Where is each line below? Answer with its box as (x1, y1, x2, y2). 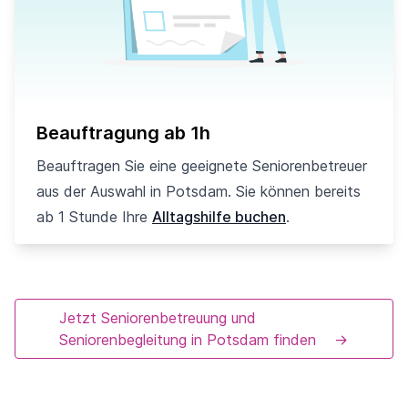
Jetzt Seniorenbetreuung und (59, 309, 256, 328)
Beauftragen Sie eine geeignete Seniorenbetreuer (36, 157, 367, 176)
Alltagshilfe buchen (152, 208, 286, 227)
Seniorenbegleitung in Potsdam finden (59, 331, 316, 350)
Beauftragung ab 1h (36, 122, 210, 145)
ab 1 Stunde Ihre (36, 208, 152, 227)
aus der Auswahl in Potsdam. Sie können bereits (36, 182, 361, 201)
